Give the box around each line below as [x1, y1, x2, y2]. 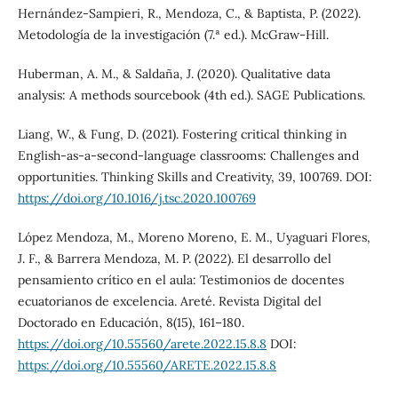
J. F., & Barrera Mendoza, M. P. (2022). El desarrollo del [17, 251, 331, 267]
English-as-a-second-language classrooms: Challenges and [17, 147, 359, 164]
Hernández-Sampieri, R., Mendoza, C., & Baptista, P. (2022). [17, 5, 361, 22]
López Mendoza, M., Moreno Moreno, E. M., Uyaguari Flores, [17, 229, 370, 246]
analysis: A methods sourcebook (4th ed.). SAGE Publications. [17, 87, 365, 104]
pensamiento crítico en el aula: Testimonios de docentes [17, 272, 344, 289]
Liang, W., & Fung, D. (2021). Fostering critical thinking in [17, 126, 347, 143]
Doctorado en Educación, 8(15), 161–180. [17, 314, 244, 331]
